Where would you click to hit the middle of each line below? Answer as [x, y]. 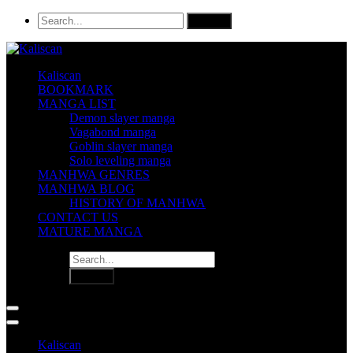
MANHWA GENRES [94, 175]
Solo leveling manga [120, 160]
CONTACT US [78, 217]
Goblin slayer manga [121, 146]
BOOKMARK [76, 89]
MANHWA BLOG [86, 189]
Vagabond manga [113, 132]
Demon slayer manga [122, 118]
